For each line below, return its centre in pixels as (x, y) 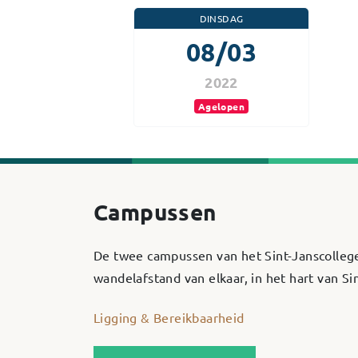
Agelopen (221, 106)
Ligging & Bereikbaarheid (169, 317)
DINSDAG (221, 18)
